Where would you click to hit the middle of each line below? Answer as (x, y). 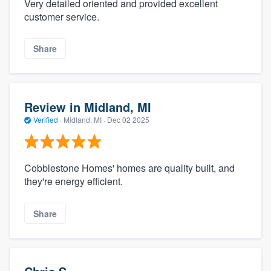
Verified (46, 119)
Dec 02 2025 (128, 119)
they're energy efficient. (73, 181)
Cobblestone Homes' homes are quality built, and (129, 168)
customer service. (62, 17)
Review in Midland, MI (88, 106)
